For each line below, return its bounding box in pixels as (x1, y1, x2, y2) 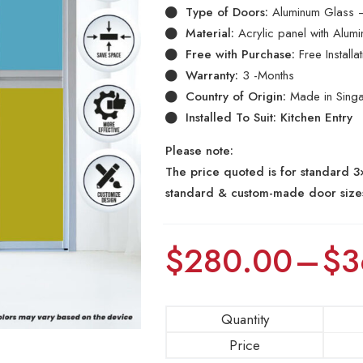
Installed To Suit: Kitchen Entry (186, 109, 353, 126)
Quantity (220, 310, 269, 329)
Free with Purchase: (186, 45, 296, 63)
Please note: (165, 142, 234, 160)
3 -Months (238, 66, 295, 84)
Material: (186, 24, 235, 42)
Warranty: (186, 66, 239, 84)
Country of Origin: (186, 88, 287, 105)
